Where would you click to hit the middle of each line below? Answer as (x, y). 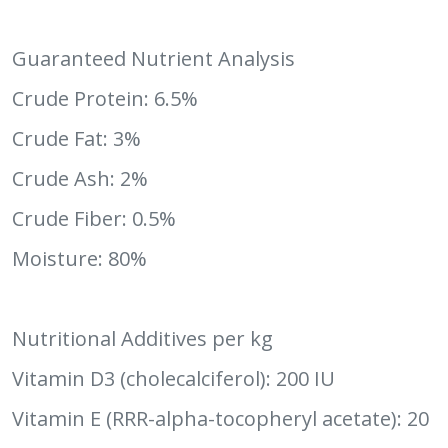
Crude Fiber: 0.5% (94, 218)
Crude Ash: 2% (80, 178)
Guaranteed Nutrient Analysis (153, 58)
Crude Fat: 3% (76, 138)
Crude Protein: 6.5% (105, 98)
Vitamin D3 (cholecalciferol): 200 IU (173, 378)
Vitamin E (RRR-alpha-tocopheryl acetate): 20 (220, 418)
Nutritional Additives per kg (142, 338)
